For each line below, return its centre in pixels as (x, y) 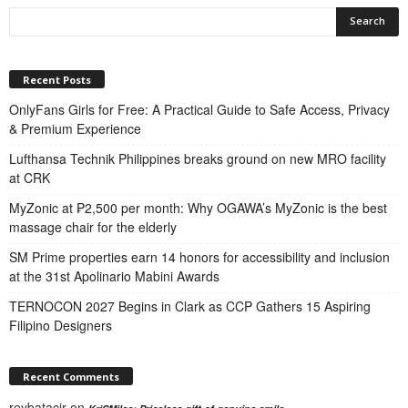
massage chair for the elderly (93, 227)
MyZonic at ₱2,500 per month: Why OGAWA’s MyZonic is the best (198, 208)
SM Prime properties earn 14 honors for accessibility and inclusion (199, 257)
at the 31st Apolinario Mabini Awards (114, 276)
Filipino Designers (61, 326)
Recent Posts (57, 80)
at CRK (30, 178)
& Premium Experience (75, 129)
